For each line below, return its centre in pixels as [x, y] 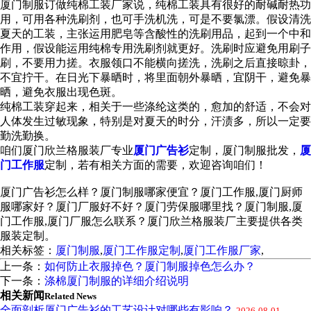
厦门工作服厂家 [222, 250]
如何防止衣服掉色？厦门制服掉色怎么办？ [150, 266]
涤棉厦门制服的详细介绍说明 [117, 281]
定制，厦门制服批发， [244, 150]
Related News [70, 296]
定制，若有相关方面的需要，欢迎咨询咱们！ [155, 165]
